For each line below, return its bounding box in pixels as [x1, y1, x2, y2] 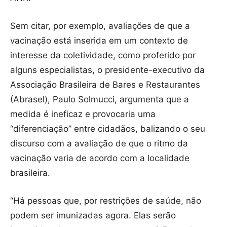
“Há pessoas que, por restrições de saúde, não [10, 196, 201, 206]
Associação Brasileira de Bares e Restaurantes [10, 80, 200, 90]
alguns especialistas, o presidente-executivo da [10, 65, 205, 75]
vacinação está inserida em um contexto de [10, 35, 188, 46]
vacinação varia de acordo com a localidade [10, 153, 190, 164]
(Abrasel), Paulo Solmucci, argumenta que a [10, 94, 189, 105]
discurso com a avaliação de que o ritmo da [10, 138, 188, 149]
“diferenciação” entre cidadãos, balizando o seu [10, 124, 205, 134]
